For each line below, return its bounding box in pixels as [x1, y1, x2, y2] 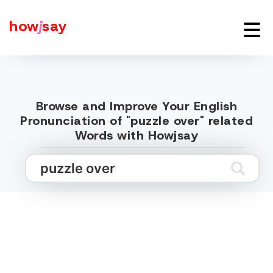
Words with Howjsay [75, 127, 198, 143]
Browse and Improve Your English [35, 98, 238, 114]
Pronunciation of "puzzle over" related [20, 113, 253, 129]
